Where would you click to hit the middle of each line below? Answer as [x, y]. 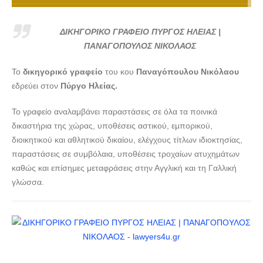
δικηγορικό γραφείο [63, 71]
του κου [119, 71]
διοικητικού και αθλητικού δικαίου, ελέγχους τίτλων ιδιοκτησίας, [127, 139]
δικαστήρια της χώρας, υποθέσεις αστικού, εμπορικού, [112, 125]
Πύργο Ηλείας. [89, 85]
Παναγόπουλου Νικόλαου [188, 71]
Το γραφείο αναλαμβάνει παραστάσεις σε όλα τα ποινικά [114, 111]
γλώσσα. [28, 182]
